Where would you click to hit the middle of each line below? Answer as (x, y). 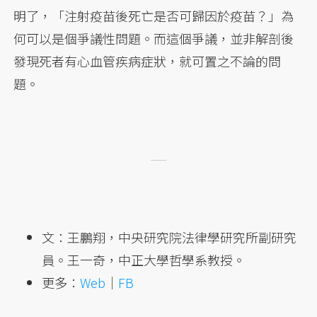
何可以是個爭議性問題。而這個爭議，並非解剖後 (154, 39)
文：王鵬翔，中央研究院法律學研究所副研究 (169, 237)
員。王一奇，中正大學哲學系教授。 (144, 260)
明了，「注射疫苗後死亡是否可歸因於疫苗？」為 (154, 16)
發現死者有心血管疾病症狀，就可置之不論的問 (148, 61)
